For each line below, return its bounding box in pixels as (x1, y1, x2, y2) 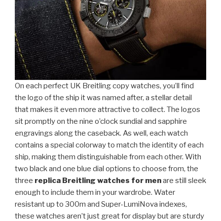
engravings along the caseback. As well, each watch (15, 129, 188, 138)
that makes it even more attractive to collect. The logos (15, 105, 200, 114)
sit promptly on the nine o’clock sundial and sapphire (15, 117, 187, 126)
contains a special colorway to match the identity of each (15, 141, 204, 150)
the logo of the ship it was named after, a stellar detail (15, 93, 192, 103)
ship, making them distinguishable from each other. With (15, 152, 201, 162)
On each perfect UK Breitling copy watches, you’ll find (15, 81, 194, 91)
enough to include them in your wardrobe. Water (15, 188, 175, 197)
